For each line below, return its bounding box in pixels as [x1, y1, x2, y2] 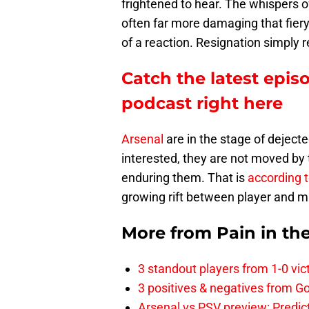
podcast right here [121, 93, 283, 114]
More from [121, 223, 217, 243]
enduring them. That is [121, 170, 248, 186]
